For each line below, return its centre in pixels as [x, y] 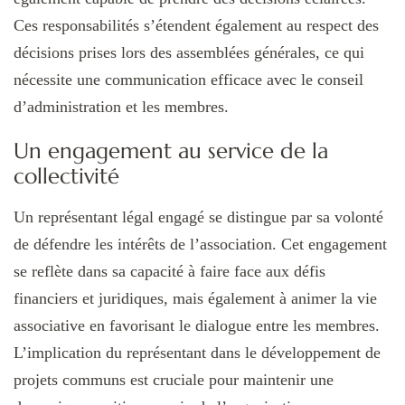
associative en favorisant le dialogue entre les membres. [197, 325]
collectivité [66, 176]
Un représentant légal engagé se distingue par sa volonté [198, 217]
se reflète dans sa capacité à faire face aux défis [170, 271]
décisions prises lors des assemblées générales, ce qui [189, 52]
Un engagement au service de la [171, 151]
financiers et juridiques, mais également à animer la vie [195, 298]
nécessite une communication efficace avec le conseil [188, 79]
